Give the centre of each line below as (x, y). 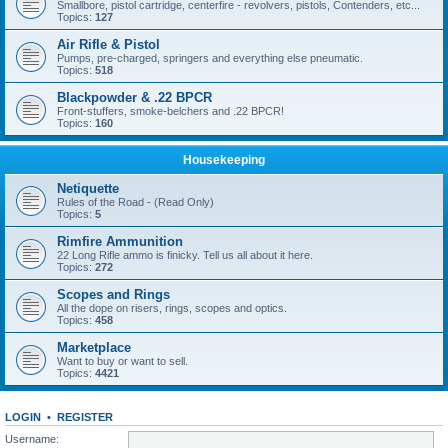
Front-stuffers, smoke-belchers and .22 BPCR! (170, 111)
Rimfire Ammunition (120, 241)
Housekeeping (224, 160)
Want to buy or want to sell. (122, 361)
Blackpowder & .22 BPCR (134, 97)
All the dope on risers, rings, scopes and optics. (172, 308)
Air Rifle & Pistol (108, 44)
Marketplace (94, 347)
